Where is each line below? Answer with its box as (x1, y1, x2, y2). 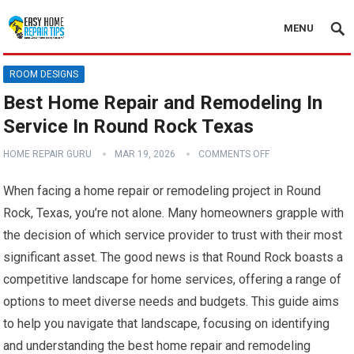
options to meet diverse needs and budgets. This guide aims (3, 294, 340, 309)
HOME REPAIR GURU (3, 149, 92, 160)
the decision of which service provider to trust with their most (3, 228, 343, 243)
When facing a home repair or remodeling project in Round (3, 183, 322, 198)
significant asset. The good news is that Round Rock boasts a (3, 250, 344, 265)
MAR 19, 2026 (115, 149, 176, 160)
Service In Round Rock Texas (3, 115, 254, 137)
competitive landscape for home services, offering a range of (3, 272, 342, 287)
